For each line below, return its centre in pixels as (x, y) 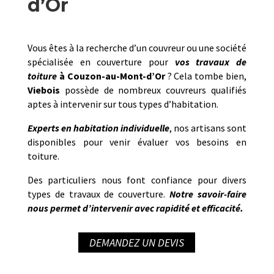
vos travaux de (211, 62)
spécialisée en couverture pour (101, 62)
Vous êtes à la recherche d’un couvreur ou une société (137, 48)
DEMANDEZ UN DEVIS (137, 243)
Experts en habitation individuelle (98, 128)
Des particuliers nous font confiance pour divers (137, 180)
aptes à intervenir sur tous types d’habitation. (123, 104)
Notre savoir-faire (208, 194)
